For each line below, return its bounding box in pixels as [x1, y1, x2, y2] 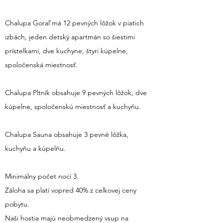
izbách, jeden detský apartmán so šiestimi [5, 32, 135, 41]
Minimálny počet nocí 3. [5, 172, 79, 181]
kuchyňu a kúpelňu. [5, 144, 66, 153]
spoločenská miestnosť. [5, 60, 78, 69]
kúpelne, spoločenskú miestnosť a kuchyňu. [5, 102, 141, 111]
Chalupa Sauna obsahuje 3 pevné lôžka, [5, 130, 128, 139]
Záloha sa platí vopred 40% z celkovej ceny [5, 186, 136, 195]
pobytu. [5, 200, 29, 209]
